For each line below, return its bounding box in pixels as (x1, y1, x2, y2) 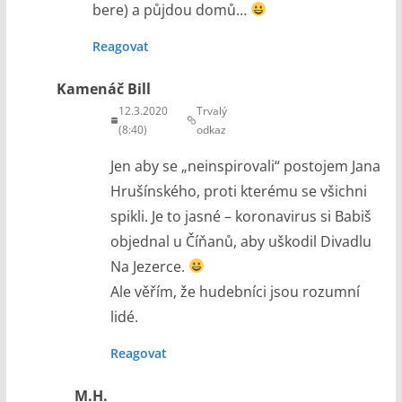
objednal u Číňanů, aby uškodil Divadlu (109, 231, 371, 251)
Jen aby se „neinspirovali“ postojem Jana (109, 155, 380, 176)
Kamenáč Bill (56, 78, 151, 99)
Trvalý (197, 102, 228, 118)
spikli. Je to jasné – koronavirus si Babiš (109, 205, 371, 226)
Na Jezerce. (109, 256, 188, 276)
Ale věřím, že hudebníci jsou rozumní (109, 281, 360, 301)
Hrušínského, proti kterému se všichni (109, 180, 367, 201)
